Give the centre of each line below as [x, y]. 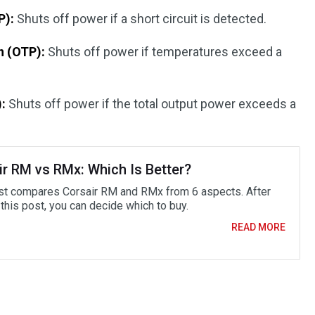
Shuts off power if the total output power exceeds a [151, 104]
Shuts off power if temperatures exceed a [164, 52]
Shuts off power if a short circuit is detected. [141, 19]
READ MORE [258, 227]
